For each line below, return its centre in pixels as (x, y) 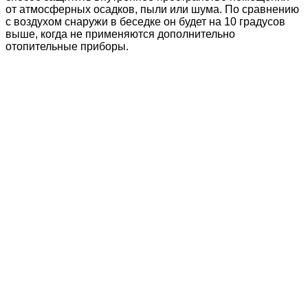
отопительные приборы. (67, 47)
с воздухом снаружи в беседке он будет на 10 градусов (145, 22)
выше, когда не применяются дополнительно (120, 34)
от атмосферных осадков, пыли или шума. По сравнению (152, 10)
